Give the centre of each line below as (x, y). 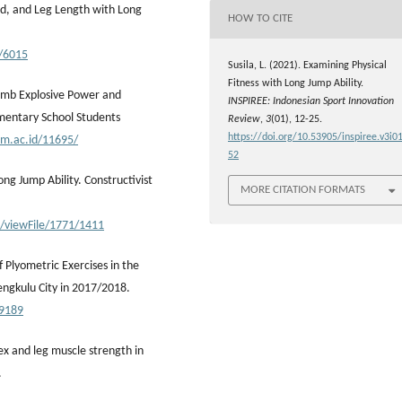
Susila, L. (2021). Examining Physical (307, 65)
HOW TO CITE (260, 19)
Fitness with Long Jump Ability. (296, 83)
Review (244, 119)
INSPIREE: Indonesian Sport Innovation (311, 101)
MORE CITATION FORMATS (303, 189)
